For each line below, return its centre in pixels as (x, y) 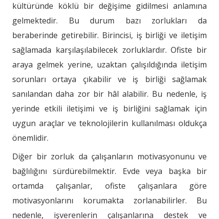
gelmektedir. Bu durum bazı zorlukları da (109, 21)
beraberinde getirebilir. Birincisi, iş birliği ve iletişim (109, 35)
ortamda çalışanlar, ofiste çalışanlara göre (109, 186)
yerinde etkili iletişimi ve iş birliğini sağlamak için (109, 109)
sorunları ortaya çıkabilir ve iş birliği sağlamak (109, 79)
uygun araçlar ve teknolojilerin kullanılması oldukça (109, 123)
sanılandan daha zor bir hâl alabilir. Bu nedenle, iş (109, 94)
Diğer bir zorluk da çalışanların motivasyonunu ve (109, 157)
